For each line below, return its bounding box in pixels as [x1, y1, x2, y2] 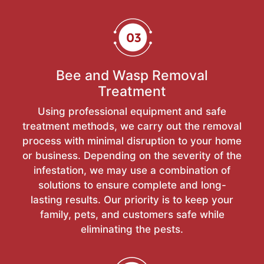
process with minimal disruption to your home [22, 134, 242, 147]
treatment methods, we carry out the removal [22, 120, 242, 132]
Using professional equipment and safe [38, 105, 226, 117]
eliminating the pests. [81, 223, 183, 235]
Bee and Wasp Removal [56, 67, 208, 84]
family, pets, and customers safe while [39, 208, 225, 220]
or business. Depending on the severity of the [22, 149, 242, 161]
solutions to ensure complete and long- [38, 179, 226, 191]
